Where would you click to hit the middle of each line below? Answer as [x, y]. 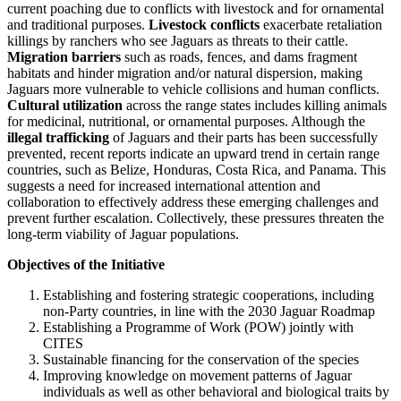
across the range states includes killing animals [255, 105]
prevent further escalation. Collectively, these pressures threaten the [196, 218]
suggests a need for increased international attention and [164, 185]
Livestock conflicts [204, 24]
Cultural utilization [65, 105]
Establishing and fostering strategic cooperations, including [209, 294]
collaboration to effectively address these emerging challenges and [193, 201]
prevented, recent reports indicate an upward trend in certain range [193, 153]
